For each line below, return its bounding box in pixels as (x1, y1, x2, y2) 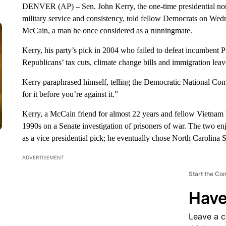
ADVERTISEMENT (22, 154, 64, 160)
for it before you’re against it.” (22, 90, 118, 98)
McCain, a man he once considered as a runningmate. (22, 26, 192, 35)
